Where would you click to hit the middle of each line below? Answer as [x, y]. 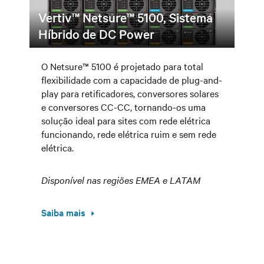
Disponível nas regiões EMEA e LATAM [121, 180]
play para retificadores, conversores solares [130, 93]
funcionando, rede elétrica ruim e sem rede [129, 134]
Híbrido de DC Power [96, 34]
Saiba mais [63, 212]
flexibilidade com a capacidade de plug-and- [132, 80]
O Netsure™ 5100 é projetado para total [122, 66]
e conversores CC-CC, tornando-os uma [123, 107]
